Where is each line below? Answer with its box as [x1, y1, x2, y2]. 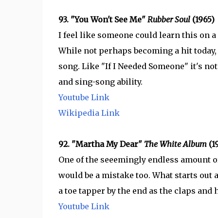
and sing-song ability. [58, 77, 143, 87]
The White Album [144, 139, 209, 149]
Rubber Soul [147, 15, 192, 24]
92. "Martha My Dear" [58, 139, 144, 149]
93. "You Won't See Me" [58, 15, 147, 24]
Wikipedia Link [58, 108, 120, 118]
